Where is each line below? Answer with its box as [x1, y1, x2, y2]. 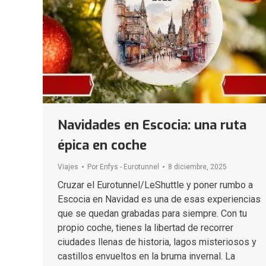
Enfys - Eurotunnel [100, 163, 159, 172]
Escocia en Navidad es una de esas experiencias [58, 194, 261, 205]
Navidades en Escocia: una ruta [58, 116, 246, 134]
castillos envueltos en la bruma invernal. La [58, 251, 235, 262]
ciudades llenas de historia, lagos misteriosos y [58, 236, 256, 248]
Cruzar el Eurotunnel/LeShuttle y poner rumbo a [58, 179, 253, 191]
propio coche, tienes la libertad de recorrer [58, 222, 233, 234]
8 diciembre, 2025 [168, 163, 227, 172]
